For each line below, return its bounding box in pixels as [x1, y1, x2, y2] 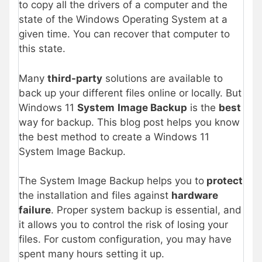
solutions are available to [102, 72, 223, 84]
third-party [47, 72, 102, 84]
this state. [19, 43, 65, 55]
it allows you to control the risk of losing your [19, 219, 228, 231]
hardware [171, 189, 218, 202]
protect [204, 175, 243, 187]
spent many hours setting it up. [19, 248, 164, 260]
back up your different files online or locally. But [19, 87, 242, 99]
